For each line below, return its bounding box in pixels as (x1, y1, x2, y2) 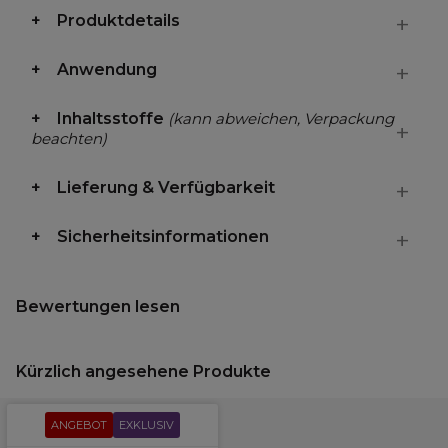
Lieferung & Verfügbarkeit (57, 178, 275, 197)
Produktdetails (57, 11, 180, 30)
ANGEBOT (50, 418, 107, 432)
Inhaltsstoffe (57, 109, 168, 128)
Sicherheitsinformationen (57, 227, 269, 246)
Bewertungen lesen (16, 297, 180, 316)
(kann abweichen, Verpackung (168, 109, 394, 128)
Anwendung (57, 60, 157, 79)
